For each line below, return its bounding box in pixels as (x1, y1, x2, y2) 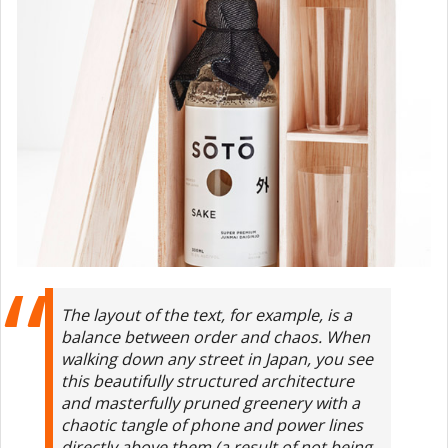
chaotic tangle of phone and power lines (61, 413, 364, 436)
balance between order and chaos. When (61, 325, 371, 348)
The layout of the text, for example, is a (61, 303, 353, 326)
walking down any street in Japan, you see (61, 347, 374, 370)
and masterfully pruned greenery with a (61, 391, 361, 414)
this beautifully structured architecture (61, 369, 355, 392)
